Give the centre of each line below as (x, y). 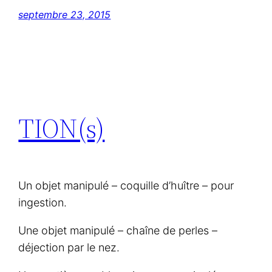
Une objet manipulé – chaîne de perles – (118, 231)
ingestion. (43, 203)
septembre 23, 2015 (65, 15)
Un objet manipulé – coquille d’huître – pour (126, 186)
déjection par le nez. (69, 248)
